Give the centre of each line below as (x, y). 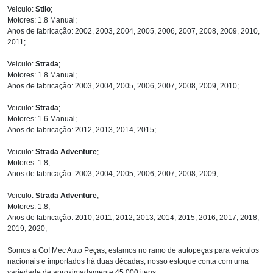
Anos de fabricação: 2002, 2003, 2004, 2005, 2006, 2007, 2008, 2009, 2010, (133, 31)
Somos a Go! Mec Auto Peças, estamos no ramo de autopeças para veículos (133, 250)
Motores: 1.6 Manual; (42, 119)
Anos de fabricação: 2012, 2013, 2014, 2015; (82, 129)
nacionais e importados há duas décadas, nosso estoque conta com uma (128, 261)
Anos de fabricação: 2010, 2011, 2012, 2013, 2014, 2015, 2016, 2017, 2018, (133, 217)
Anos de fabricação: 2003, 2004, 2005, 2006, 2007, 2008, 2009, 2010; (123, 86)
